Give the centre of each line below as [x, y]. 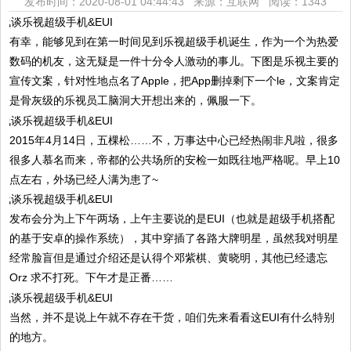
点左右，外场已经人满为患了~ [84, 179]
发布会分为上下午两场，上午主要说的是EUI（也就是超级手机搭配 [172, 219]
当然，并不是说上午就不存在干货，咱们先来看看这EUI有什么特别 [172, 318]
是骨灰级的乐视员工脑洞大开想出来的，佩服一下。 [136, 100]
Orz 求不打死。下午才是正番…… [92, 278]
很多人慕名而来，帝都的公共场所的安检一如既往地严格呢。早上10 [175, 159]
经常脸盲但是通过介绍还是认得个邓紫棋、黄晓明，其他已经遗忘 [169, 258]
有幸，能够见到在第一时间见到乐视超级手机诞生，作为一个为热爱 [174, 41]
